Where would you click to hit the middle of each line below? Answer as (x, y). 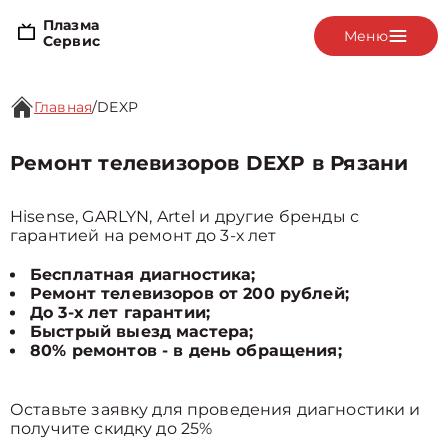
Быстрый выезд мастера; (142, 331)
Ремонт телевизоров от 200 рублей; (189, 293)
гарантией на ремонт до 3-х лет (143, 235)
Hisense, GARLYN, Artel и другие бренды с (184, 216)
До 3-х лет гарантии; (120, 312)
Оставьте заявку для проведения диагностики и (215, 409)
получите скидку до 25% (111, 428)
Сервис (71, 40)
